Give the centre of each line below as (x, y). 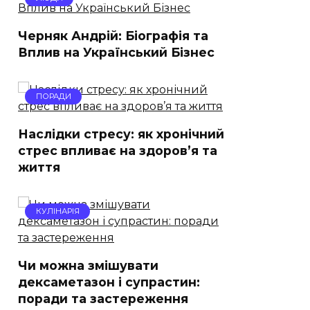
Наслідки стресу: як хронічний (121, 134)
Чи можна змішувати (88, 265)
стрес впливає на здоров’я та (118, 150)
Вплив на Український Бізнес (116, 52)
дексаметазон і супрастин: (109, 282)
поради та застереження (103, 298)
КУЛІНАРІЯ (57, 211)
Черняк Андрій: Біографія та (113, 35)
